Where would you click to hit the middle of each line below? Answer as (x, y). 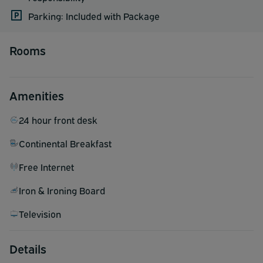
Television (40, 213)
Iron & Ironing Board (62, 190)
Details (28, 248)
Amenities (37, 95)
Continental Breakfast (65, 143)
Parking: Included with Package (94, 16)
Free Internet (46, 166)
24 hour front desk (58, 119)
